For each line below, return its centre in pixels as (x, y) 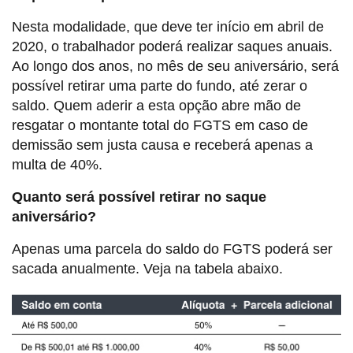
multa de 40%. (57, 164)
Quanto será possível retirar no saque (139, 197)
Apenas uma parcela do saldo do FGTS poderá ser (172, 249)
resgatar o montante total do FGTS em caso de (160, 125)
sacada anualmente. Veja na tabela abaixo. (147, 268)
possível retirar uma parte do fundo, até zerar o (160, 85)
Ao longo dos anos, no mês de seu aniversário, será (175, 66)
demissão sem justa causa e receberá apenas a (162, 145)
